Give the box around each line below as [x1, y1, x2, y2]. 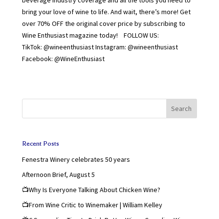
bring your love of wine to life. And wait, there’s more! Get [22, 7, 191, 16]
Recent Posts [22, 139, 59, 147]
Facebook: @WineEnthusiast [22, 54, 105, 63]
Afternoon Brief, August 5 [22, 170, 95, 179]
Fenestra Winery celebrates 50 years [22, 154, 130, 164]
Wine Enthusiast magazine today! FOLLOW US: [22, 30, 159, 40]
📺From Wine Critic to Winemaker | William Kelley [22, 200, 162, 209]
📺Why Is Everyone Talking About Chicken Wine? [22, 185, 160, 194]
